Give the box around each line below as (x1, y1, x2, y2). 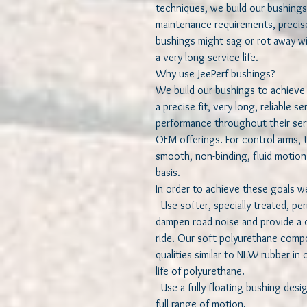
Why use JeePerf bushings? (156, 67, 280, 81)
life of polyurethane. (156, 265, 250, 278)
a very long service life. (156, 51, 264, 64)
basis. (156, 166, 183, 180)
